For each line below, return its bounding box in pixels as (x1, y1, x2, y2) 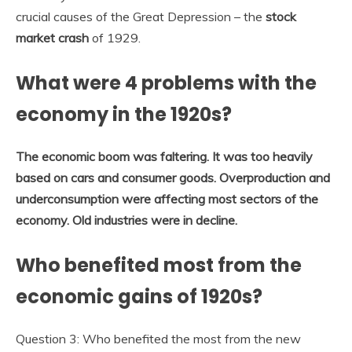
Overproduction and (219, 169, 330, 185)
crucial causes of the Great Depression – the (16, 9, 266, 25)
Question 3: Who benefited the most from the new (16, 330, 301, 346)
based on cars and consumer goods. (16, 169, 216, 185)
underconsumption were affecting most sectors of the (16, 190, 318, 207)
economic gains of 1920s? (16, 283, 262, 310)
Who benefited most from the (16, 251, 302, 278)
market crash (16, 30, 89, 46)
